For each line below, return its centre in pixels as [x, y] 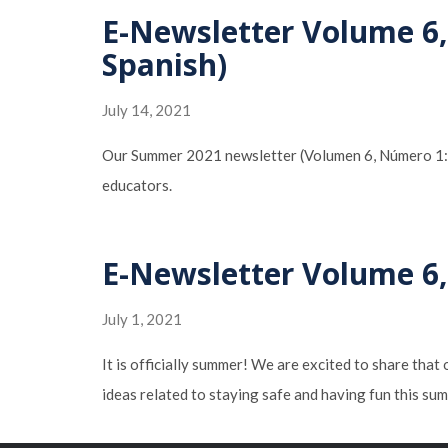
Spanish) [164, 64]
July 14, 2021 [146, 110]
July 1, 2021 [142, 319]
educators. [137, 185]
